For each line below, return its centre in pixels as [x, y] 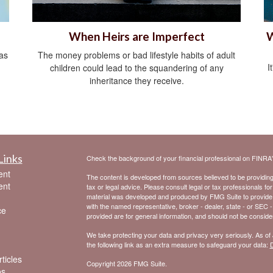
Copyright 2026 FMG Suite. [126, 264]
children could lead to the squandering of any [136, 68]
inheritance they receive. [136, 81]
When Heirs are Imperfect [136, 37]
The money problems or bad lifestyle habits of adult [136, 55]
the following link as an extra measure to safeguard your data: [178, 245]
